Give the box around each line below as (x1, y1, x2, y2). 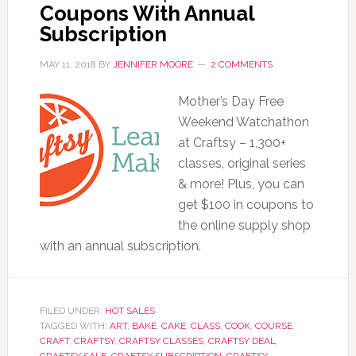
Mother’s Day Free (177, 94, 284, 109)
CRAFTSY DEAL (207, 335, 276, 346)
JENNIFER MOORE (112, 59, 193, 70)
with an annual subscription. (39, 238, 201, 253)
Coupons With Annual (39, 2, 254, 25)
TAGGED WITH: (39, 320, 110, 331)
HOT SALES (104, 305, 155, 316)
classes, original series (177, 156, 306, 171)
